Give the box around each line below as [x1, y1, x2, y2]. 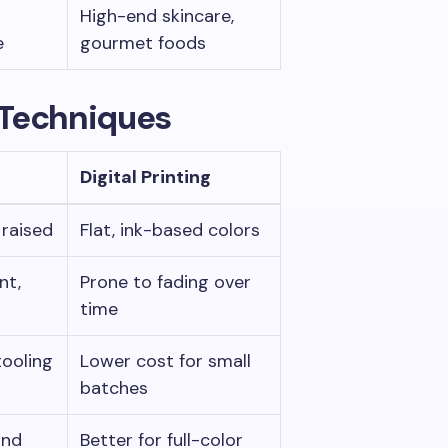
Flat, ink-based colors [80, 218, 260, 242]
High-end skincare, [80, 4, 234, 28]
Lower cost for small [80, 349, 251, 373]
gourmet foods [80, 31, 206, 55]
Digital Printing [80, 165, 211, 189]
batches [80, 376, 148, 400]
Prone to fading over [80, 270, 251, 294]
